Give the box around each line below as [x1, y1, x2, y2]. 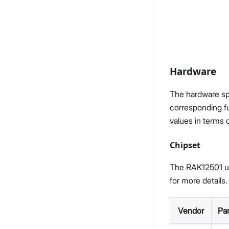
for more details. [170, 175, 227, 186]
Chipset [170, 140, 200, 151]
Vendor [177, 205, 204, 216]
